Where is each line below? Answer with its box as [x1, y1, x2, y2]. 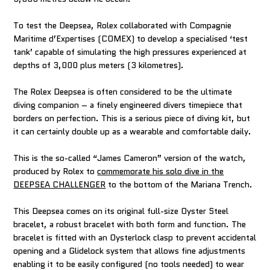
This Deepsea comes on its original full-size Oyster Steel [13, 204, 229, 217]
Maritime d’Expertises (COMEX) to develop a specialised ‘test [13, 32, 248, 45]
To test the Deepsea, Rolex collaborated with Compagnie [13, 19, 232, 31]
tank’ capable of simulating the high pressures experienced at [13, 45, 247, 58]
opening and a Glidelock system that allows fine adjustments [13, 244, 246, 257]
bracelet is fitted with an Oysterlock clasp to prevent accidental [13, 231, 257, 243]
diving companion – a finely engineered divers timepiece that [13, 98, 243, 111]
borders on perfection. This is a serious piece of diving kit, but [13, 111, 251, 124]
